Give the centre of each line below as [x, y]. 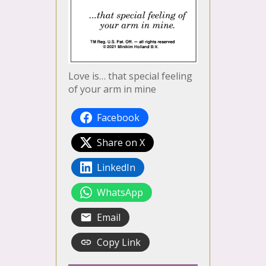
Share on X [121, 143]
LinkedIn [116, 168]
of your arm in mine [112, 89]
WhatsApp [120, 193]
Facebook [118, 118]
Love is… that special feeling [130, 76]
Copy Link [119, 243]
